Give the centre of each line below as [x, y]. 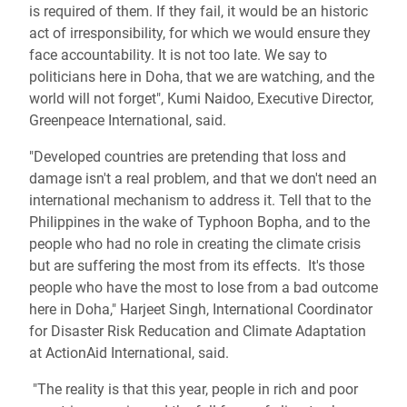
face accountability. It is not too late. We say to [178, 55]
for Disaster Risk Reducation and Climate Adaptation [198, 331]
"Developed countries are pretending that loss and [188, 157]
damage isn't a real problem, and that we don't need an [203, 179]
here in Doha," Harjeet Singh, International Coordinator [201, 309]
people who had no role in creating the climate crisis [195, 244]
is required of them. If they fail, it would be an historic [199, 11]
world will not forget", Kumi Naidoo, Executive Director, [201, 99]
